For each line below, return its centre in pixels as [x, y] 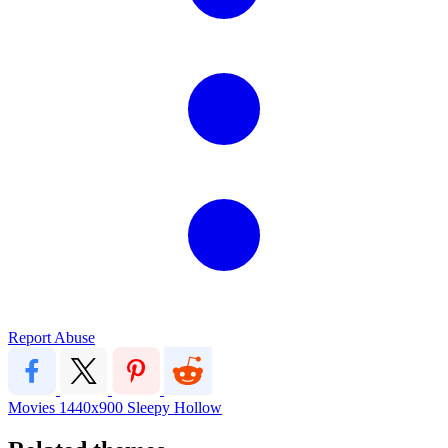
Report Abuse [51, 337]
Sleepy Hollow [174, 407]
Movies [33, 407]
